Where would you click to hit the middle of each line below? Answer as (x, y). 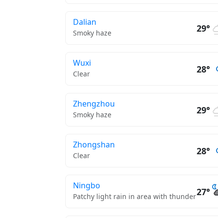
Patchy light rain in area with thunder (135, 196)
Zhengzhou (94, 104)
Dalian (85, 22)
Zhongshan (94, 145)
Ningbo (87, 185)
